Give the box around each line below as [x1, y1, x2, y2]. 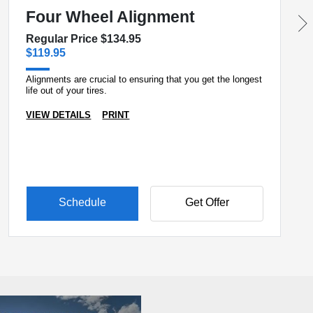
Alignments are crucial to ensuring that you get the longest [26, 74, 263, 85]
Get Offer [184, 196, 229, 209]
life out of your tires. [26, 85, 108, 96]
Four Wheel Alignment [26, 8, 196, 26]
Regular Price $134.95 [26, 33, 142, 45]
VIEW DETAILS [26, 110, 92, 120]
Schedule [59, 196, 107, 209]
